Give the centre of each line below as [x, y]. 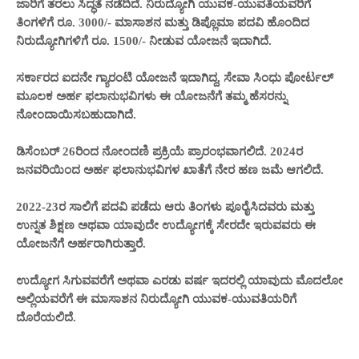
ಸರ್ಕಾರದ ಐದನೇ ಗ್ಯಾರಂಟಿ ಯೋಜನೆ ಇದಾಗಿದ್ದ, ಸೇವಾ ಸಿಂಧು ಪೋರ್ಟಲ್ [175, 78]
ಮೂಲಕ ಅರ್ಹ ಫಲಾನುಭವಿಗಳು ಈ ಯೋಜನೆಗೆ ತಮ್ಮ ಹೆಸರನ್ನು [151, 97]
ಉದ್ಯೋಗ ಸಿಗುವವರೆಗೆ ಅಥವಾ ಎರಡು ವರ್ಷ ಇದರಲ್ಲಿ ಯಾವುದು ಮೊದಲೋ [179, 281]
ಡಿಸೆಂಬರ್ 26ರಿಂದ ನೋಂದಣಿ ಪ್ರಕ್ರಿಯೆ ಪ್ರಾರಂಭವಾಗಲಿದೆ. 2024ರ [159, 152]
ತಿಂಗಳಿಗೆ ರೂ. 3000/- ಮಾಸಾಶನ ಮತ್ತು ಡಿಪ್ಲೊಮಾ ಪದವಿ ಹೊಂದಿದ [163, 23]
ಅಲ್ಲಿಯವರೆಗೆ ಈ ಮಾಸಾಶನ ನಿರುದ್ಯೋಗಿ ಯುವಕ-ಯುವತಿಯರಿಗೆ [156, 299]
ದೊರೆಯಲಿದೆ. [46, 318]
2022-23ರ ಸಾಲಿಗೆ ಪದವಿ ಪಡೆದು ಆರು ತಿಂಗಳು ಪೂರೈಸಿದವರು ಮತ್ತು [165, 207]
